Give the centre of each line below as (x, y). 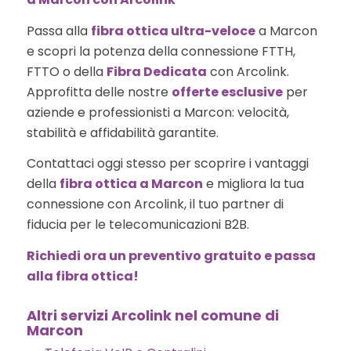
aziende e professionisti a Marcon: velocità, (157, 112)
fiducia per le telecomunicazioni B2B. (138, 225)
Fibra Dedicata (156, 71)
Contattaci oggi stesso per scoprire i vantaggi (167, 164)
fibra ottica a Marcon (131, 184)
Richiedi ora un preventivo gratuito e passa (171, 256)
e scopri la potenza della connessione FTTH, (161, 51)
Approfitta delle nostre (99, 92)
